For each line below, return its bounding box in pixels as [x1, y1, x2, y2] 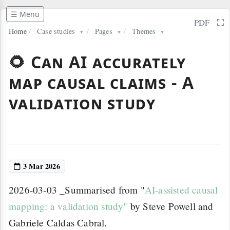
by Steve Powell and [127, 200, 214, 213]
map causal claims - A [9, 71, 194, 93]
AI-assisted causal [144, 183, 218, 196]
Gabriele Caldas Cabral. [9, 216, 107, 229]
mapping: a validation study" [9, 200, 128, 213]
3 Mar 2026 [21, 161, 60, 171]
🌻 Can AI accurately [9, 51, 186, 73]
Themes [132, 26, 156, 36]
